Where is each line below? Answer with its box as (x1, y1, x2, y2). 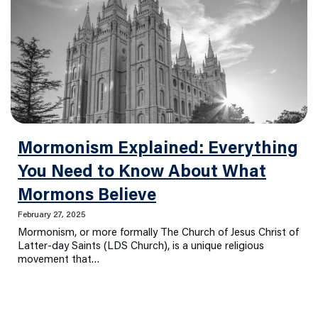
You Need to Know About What (18, 164, 266, 182)
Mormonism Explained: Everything (18, 141, 298, 158)
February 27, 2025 (18, 211, 86, 220)
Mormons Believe (18, 187, 156, 205)
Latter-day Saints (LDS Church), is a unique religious (18, 241, 264, 253)
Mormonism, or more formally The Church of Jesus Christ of (18, 228, 299, 239)
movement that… (18, 255, 100, 266)
